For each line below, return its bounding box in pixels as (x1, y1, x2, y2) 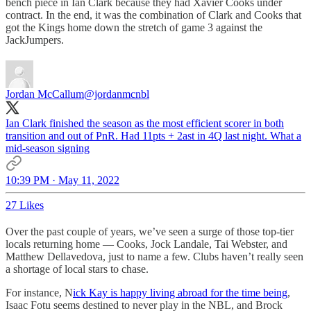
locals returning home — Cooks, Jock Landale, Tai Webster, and (6, 238, 287, 251)
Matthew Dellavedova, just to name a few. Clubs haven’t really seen (6, 251, 303, 263)
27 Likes (6, 199, 44, 212)
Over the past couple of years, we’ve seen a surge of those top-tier (6, 226, 294, 238)
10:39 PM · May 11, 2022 (6, 174, 119, 187)
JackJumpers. (6, 34, 64, 47)
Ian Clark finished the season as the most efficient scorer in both (6, 117, 284, 130)
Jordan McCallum (6, 88, 84, 101)
